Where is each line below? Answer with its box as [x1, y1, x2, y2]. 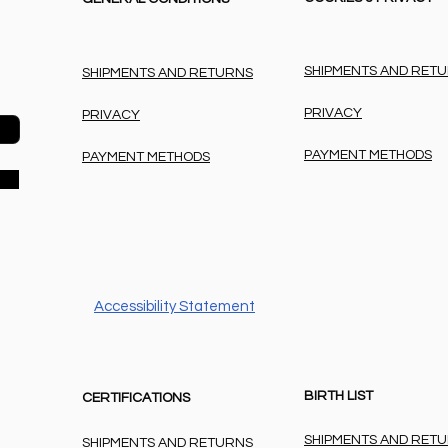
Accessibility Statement [94, 299, 255, 315]
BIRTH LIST [304, 389, 373, 404]
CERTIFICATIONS [82, 391, 190, 406]
